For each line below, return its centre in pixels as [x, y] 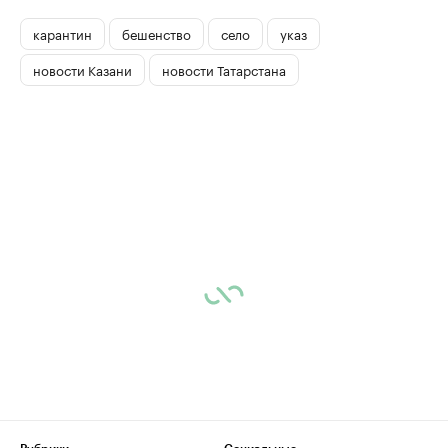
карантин [62, 33]
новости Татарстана [224, 69]
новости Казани [82, 69]
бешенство [156, 33]
